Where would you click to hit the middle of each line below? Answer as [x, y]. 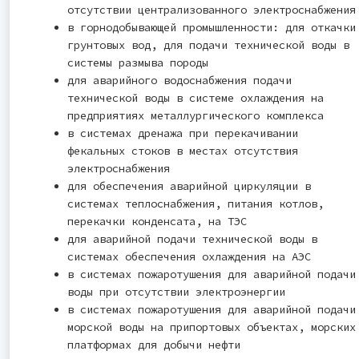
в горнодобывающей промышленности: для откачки [212, 27]
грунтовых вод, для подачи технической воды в [208, 44]
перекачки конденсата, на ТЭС [157, 221]
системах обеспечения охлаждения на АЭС [189, 256]
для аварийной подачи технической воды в [192, 238]
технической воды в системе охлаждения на [196, 97]
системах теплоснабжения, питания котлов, [196, 203]
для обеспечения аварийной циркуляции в [189, 186]
